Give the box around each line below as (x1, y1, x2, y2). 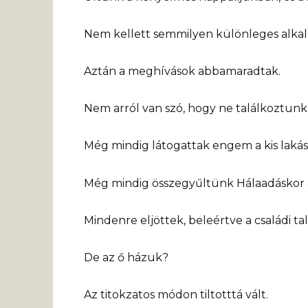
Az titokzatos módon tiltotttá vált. (84, 288, 268, 302)
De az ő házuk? (84, 250, 168, 264)
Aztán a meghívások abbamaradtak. (84, 65, 280, 78)
